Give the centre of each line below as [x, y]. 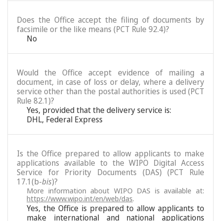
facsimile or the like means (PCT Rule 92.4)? [93, 29]
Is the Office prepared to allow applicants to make [110, 153]
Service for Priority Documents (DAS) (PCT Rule [110, 172]
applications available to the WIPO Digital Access [110, 163]
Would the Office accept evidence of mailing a [110, 73]
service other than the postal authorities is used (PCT [110, 91]
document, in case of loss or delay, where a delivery [110, 82]
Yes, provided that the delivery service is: [99, 110]
